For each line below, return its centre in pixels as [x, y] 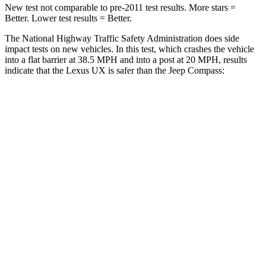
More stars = [211, 7]
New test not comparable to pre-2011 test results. [96, 7]
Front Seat [170, 135]
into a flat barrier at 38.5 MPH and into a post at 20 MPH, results [126, 59]
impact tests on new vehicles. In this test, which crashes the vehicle [129, 49]
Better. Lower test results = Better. [68, 18]
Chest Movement [92, 217]
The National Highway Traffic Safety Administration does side [122, 38]
